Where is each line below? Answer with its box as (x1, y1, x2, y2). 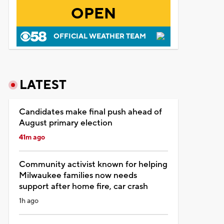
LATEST (19, 76, 66, 93)
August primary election (18, 117, 112, 128)
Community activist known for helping (18, 158, 167, 170)
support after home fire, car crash (18, 180, 148, 192)
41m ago (18, 132, 45, 142)
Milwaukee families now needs (18, 169, 137, 181)
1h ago (18, 196, 38, 205)
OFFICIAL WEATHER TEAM (53, 31, 146, 41)
